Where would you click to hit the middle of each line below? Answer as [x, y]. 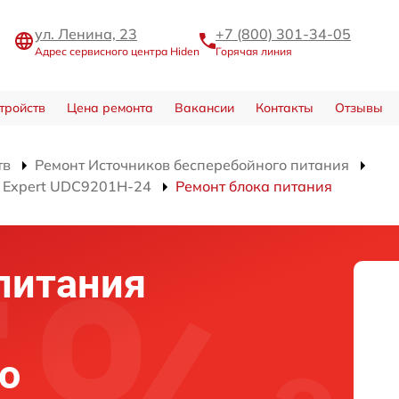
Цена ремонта [110, 107]
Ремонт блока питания [254, 186]
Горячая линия [254, 52]
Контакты [284, 107]
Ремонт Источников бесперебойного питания [192, 164]
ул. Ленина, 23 [86, 34]
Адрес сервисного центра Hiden [117, 52]
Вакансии [204, 107]
